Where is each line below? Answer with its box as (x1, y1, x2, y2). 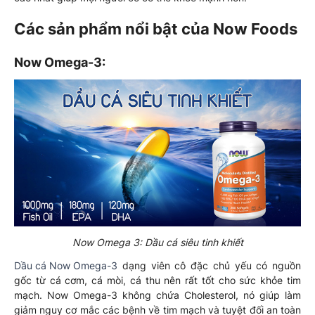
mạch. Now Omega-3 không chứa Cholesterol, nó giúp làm (14, 288, 301, 301)
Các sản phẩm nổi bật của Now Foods (14, 19, 297, 38)
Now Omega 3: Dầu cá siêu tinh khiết (72, 236, 243, 248)
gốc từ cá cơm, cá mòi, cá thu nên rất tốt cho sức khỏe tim (14, 274, 301, 286)
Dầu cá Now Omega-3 (14, 259, 117, 271)
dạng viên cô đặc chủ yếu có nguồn (117, 259, 301, 271)
